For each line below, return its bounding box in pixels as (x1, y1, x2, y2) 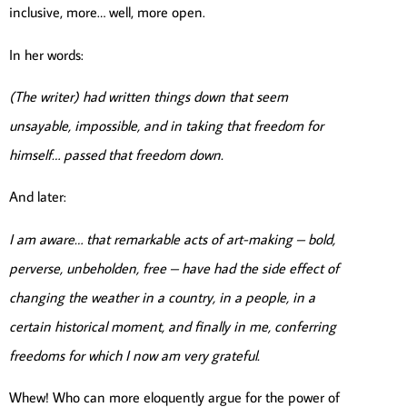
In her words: (9, 45, 84, 64)
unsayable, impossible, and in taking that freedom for (9, 115, 323, 134)
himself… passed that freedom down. (9, 144, 223, 164)
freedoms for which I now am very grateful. (9, 345, 260, 364)
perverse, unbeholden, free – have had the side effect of (9, 258, 339, 277)
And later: (9, 187, 66, 206)
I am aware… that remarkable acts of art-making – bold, (9, 229, 335, 248)
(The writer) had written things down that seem (9, 86, 288, 105)
